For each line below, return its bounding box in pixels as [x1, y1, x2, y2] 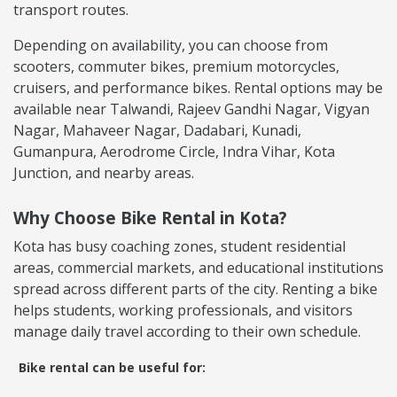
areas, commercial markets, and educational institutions [13, 257, 384, 277]
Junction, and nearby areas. [13, 162, 194, 183]
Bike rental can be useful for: [19, 358, 206, 376]
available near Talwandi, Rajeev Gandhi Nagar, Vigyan [13, 98, 370, 119]
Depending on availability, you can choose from [13, 35, 328, 55]
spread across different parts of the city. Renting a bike [13, 278, 378, 299]
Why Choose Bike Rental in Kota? [13, 206, 287, 229]
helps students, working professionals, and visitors [13, 300, 353, 320]
